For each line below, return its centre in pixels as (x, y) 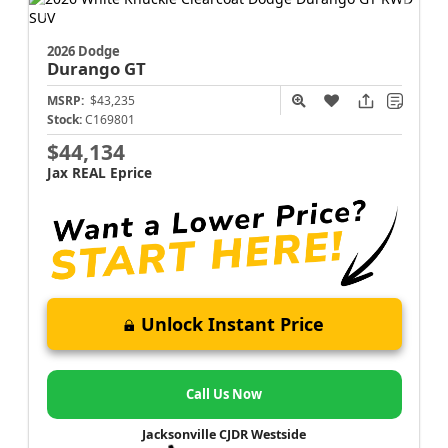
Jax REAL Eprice (99, 173)
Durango (85, 69)
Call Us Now (224, 393)
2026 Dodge (83, 51)
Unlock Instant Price (232, 323)
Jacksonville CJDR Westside (224, 435)
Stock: (64, 120)
